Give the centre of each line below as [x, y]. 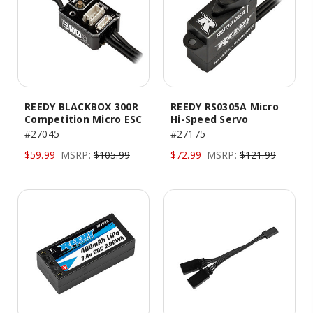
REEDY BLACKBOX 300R [81, 107]
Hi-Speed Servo [210, 119]
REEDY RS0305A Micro [225, 107]
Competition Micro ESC [83, 119]
